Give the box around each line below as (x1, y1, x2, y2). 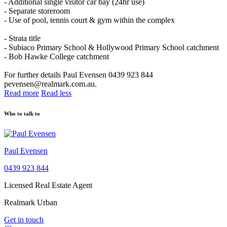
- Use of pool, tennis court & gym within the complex (4, 16, 175, 25)
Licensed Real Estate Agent (4, 181, 92, 190)
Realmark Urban (4, 198, 57, 207)
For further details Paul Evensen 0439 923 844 (4, 70, 153, 80)
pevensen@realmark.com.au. (4, 80, 97, 89)
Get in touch (4, 215, 44, 224)
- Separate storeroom (4, 7, 70, 16)
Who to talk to (4, 110, 40, 117)
